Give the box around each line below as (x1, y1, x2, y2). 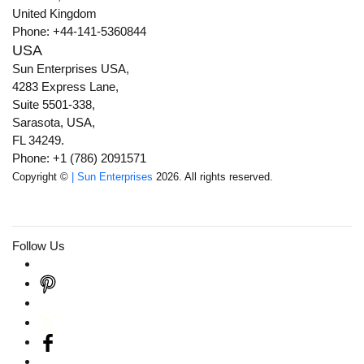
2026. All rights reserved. (153, 171, 273, 184)
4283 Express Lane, (12, 80, 119, 94)
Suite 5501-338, (12, 97, 95, 112)
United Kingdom (12, 6, 97, 21)
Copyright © (12, 171, 71, 184)
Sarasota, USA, (12, 115, 95, 130)
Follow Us (12, 239, 65, 253)
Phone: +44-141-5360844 (12, 24, 146, 39)
